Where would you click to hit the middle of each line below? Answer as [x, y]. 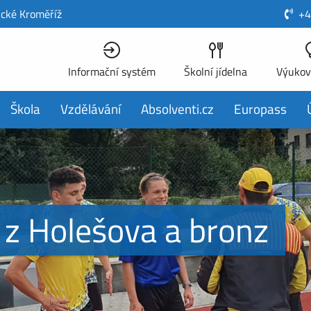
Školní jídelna [216, 72]
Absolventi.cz [177, 109]
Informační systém [111, 72]
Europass [260, 109]
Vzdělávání [90, 109]
